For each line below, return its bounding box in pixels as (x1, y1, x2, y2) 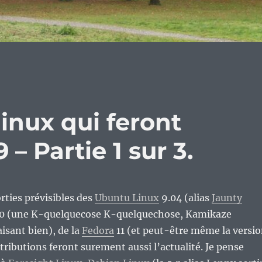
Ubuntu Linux (94, 192, 159, 204)
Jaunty (211, 192, 242, 204)
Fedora (81, 225, 114, 237)
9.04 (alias (158, 192, 212, 204)
